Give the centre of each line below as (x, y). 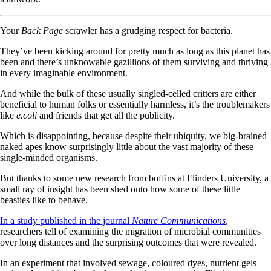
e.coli (27, 115)
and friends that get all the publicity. (107, 115)
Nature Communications (179, 220)
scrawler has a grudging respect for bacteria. (149, 30)
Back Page (43, 30)
